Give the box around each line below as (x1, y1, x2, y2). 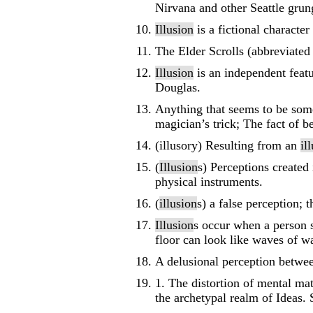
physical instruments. (155, 175, 263, 189)
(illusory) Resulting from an (155, 138, 300, 152)
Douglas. (155, 80, 201, 94)
